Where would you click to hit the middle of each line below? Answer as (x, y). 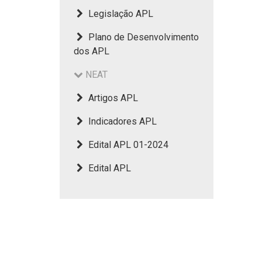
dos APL (92, 51)
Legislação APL (119, 14)
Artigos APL (112, 98)
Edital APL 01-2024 (127, 145)
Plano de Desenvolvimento (142, 37)
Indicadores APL (121, 121)
